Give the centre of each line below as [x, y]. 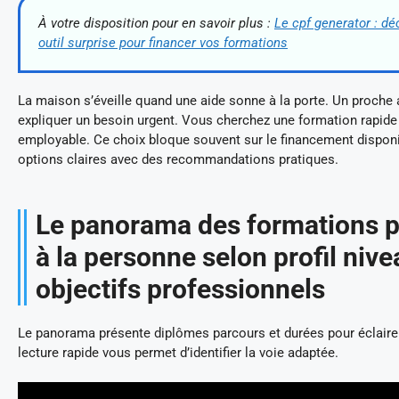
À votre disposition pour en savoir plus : [156, 23]
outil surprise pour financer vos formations [163, 42]
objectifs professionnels [180, 289]
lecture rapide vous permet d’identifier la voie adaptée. [178, 352]
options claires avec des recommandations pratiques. [178, 159]
